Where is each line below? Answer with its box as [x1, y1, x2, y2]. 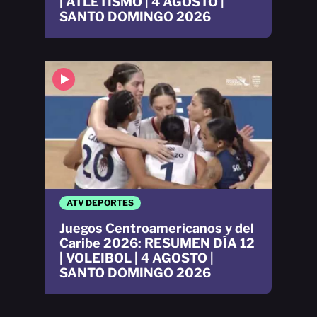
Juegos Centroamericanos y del [59, 220, 254, 236]
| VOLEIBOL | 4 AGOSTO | [59, 250, 214, 265]
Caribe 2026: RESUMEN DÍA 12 [59, 235, 255, 250]
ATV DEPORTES [67, 197, 134, 208]
